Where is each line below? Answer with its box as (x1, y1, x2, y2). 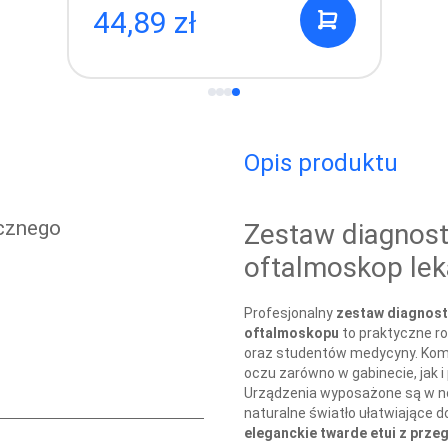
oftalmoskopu (244, 324, 339, 341)
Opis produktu (244, 149, 398, 177)
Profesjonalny (244, 304, 336, 321)
